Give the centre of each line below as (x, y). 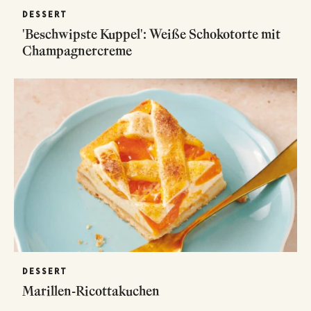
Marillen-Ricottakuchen (91, 291)
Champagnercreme (77, 50)
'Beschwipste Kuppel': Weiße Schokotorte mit (151, 34)
